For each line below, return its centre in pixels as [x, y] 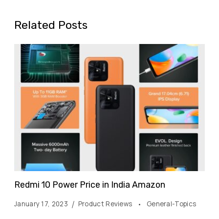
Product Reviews [106, 204]
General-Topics [171, 204]
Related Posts [51, 25]
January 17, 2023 [41, 204]
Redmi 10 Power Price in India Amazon [90, 184]
